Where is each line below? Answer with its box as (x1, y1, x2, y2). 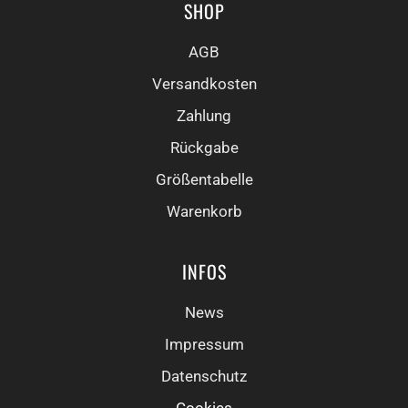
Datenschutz (161, 367, 247, 386)
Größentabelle (155, 170, 253, 189)
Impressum (164, 335, 244, 354)
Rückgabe (169, 138, 239, 158)
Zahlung (177, 107, 231, 126)
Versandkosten (151, 75, 257, 94)
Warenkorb (166, 202, 242, 221)
